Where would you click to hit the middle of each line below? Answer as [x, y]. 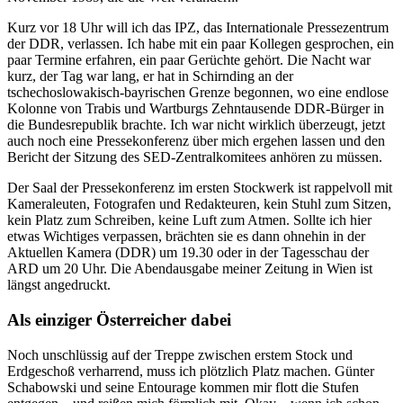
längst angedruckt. [59, 285]
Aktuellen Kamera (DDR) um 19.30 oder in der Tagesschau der [188, 253]
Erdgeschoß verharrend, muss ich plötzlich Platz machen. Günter [191, 371]
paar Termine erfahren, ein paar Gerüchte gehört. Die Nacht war [189, 60]
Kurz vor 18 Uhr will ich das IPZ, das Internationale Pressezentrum [198, 28]
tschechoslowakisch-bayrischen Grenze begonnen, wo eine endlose [198, 93]
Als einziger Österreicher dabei [119, 320]
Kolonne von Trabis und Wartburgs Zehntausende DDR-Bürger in [196, 109]
